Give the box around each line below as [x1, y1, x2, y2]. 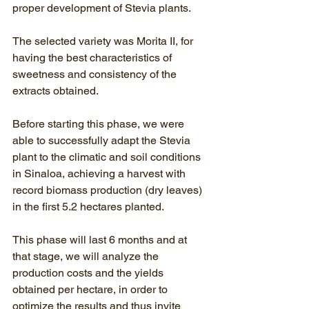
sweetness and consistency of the [12, 68, 179, 81]
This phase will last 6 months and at [12, 233, 190, 246]
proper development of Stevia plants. [12, 1, 191, 14]
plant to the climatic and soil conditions [12, 150, 203, 163]
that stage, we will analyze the [12, 250, 161, 263]
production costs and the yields [12, 266, 166, 279]
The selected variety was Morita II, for [12, 34, 196, 48]
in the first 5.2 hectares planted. [12, 200, 164, 213]
